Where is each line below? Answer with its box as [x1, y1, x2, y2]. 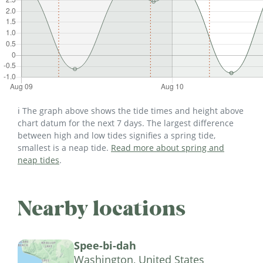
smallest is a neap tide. [18, 142, 111, 154]
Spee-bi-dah [74, 238, 136, 253]
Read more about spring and [111, 142, 224, 154]
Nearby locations [18, 195, 186, 222]
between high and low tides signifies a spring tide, [18, 130, 215, 141]
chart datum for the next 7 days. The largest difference [18, 117, 234, 129]
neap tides [18, 154, 59, 166]
